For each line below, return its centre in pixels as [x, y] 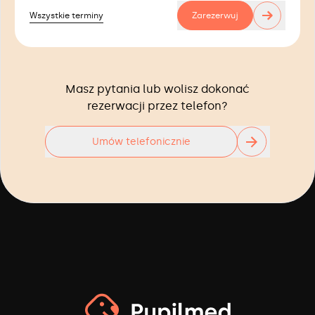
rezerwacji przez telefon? [157, 106]
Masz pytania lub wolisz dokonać [157, 89]
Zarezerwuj [215, 15]
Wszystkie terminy [66, 15]
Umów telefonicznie [141, 141]
